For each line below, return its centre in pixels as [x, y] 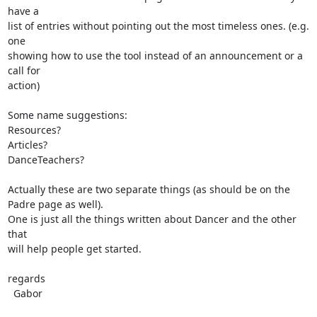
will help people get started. [74, 249]
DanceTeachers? [46, 160]
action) [23, 85]
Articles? [27, 145]
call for [24, 70]
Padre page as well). [55, 204]
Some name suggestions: [67, 115]
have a [23, 11]
